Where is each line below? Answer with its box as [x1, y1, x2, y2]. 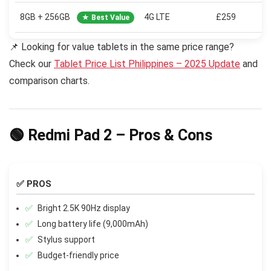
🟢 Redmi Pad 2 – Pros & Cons [9, 126, 212, 144]
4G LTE [144, 12, 170, 22]
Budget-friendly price [38, 250, 119, 260]
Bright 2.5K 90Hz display [38, 203, 130, 213]
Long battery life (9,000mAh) [38, 218, 148, 229]
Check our [9, 58, 54, 70]
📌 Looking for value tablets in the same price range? [9, 41, 234, 53]
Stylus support [38, 234, 95, 244]
